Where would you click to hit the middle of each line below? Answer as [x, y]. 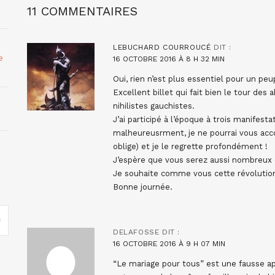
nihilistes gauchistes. [154, 106]
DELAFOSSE [136, 232]
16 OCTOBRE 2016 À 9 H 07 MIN [169, 243]
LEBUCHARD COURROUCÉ [162, 47]
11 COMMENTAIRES [82, 11]
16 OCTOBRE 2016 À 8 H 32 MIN [169, 59]
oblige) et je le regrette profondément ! [190, 146]
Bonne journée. [143, 187]
